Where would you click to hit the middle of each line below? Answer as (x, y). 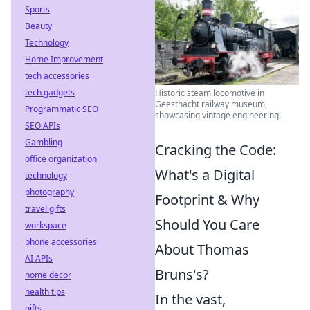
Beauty (38, 26)
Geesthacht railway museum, (211, 104)
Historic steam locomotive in (210, 93)
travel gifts (45, 209)
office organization (61, 159)
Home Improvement (64, 59)
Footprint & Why (207, 199)
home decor (48, 275)
